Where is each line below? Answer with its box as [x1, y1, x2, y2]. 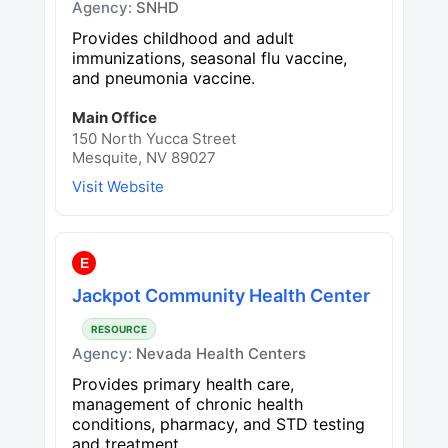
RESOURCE [91, 322, 147, 335]
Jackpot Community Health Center [72, 284, 370, 306]
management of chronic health [72, 393, 303, 414]
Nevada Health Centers [136, 343, 306, 363]
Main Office [72, 107, 157, 127]
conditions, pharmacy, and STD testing [72, 413, 365, 434]
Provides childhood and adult [72, 27, 294, 48]
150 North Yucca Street [72, 128, 236, 148]
